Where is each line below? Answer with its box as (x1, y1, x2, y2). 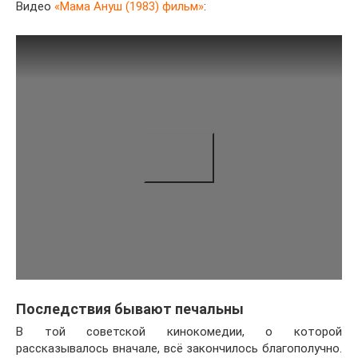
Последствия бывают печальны (16, 300, 244, 318)
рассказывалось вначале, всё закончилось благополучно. (16, 341, 342, 356)
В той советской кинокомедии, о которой (16, 324, 342, 340)
